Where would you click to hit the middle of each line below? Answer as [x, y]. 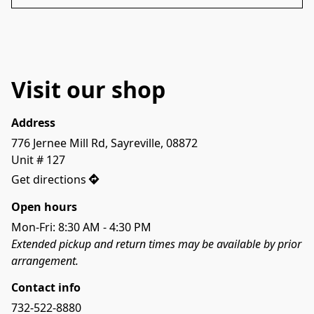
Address [33, 122]
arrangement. [45, 260]
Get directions [49, 180]
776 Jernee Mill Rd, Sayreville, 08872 [104, 143]
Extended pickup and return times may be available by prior [156, 244]
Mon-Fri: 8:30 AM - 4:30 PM [81, 227]
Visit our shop [88, 90]
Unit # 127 [38, 159]
